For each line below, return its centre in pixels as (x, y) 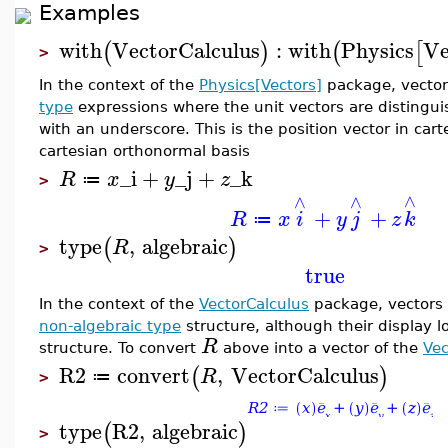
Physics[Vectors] (260, 84)
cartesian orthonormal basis (144, 150)
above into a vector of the (320, 347)
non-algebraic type (110, 325)
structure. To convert (120, 347)
